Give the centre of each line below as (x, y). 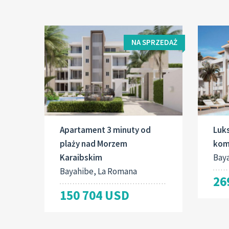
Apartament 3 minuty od (105, 130)
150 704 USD (95, 195)
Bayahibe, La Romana (98, 171)
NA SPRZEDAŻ (154, 42)
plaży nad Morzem (94, 143)
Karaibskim (81, 157)
